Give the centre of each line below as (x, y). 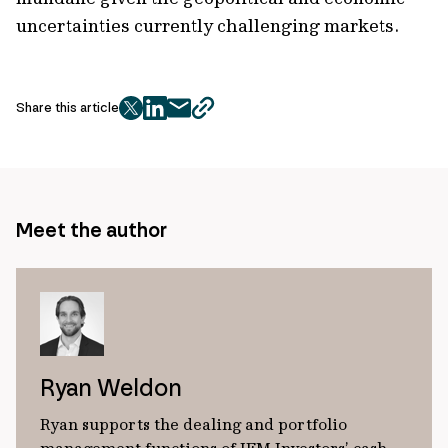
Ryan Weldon (111, 387)
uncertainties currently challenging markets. (211, 25)
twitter (156, 118)
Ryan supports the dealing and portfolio (193, 424)
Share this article (67, 107)
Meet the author (91, 230)
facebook (188, 118)
